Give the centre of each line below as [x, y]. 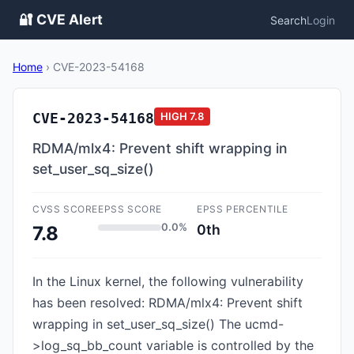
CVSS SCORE [65, 209]
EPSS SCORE [130, 209]
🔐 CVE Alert [61, 19]
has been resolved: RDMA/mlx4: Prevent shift [168, 303]
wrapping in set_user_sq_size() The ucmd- [158, 324]
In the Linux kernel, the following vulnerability [168, 281]
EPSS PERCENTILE [243, 209]
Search [288, 20]
